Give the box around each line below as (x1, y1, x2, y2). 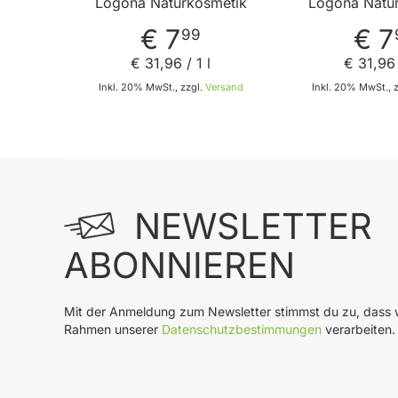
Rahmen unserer (64, 321, 162, 337)
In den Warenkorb (170, 123, 274, 139)
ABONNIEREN (64, 243, 295, 287)
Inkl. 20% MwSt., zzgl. (98, 80, 205, 93)
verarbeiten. (322, 321, 395, 337)
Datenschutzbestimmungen (162, 321, 322, 337)
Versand (204, 80, 243, 93)
